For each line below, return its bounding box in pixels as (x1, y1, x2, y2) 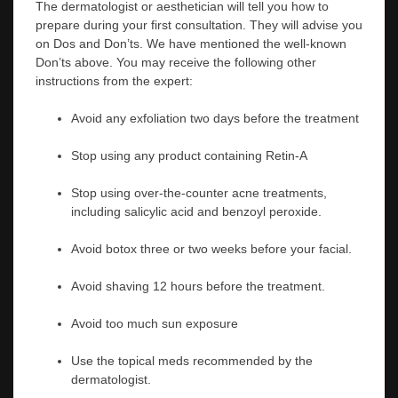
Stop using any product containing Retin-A (71, 147, 307, 163)
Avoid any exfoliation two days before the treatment (71, 110, 359, 125)
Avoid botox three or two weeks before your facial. (71, 241, 352, 256)
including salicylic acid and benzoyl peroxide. (71, 203, 322, 219)
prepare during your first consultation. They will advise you (36, 17, 362, 32)
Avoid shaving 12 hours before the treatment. (71, 278, 329, 293)
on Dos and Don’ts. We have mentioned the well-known (36, 36, 346, 51)
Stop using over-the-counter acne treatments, (71, 185, 327, 200)
